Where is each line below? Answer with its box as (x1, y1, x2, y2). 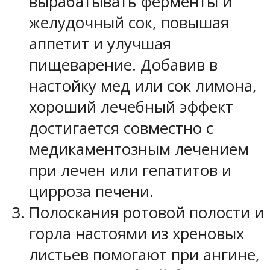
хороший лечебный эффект (29, 96, 233, 118)
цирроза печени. (29, 181, 154, 202)
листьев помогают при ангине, (29, 244, 260, 266)
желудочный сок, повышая (29, 12, 229, 34)
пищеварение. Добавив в (29, 54, 218, 76)
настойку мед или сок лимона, (29, 75, 257, 97)
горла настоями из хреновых (29, 223, 244, 245)
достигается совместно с (29, 118, 213, 139)
